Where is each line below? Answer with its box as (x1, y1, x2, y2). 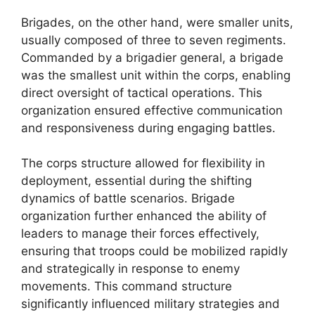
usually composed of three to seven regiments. (21, 32, 286, 47)
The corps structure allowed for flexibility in (21, 156, 265, 170)
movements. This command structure (21, 279, 232, 293)
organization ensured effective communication (21, 103, 283, 117)
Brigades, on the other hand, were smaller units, (21, 15, 293, 30)
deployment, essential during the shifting (21, 174, 252, 188)
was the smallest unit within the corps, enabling (21, 67, 290, 82)
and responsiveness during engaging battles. (21, 120, 276, 135)
